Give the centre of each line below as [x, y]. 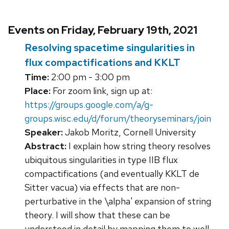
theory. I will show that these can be [97, 215]
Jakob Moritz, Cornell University [129, 132]
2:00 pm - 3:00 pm [89, 77]
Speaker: [44, 132]
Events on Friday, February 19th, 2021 [103, 30]
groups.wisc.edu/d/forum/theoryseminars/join [118, 119]
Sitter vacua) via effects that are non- [102, 188]
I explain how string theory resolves [139, 146]
